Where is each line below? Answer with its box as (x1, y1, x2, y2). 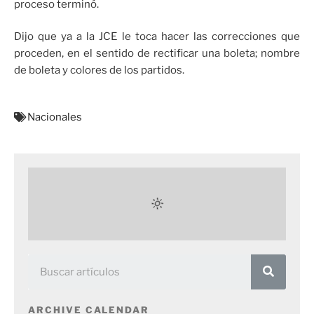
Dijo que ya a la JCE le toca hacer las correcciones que (14, 30, 300, 43)
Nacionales (27, 110, 82, 123)
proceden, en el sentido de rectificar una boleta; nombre (14, 47, 300, 60)
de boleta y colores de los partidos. (14, 64, 184, 77)
